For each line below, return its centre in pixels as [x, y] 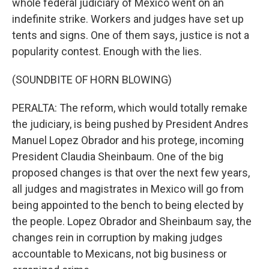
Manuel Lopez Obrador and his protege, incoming [128, 140]
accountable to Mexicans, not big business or [119, 254]
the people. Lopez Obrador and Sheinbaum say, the [132, 221]
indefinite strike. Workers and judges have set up [128, 19]
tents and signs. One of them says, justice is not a [131, 35]
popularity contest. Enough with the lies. [107, 51]
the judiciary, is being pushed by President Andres [130, 124]
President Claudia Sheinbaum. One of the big [118, 156]
